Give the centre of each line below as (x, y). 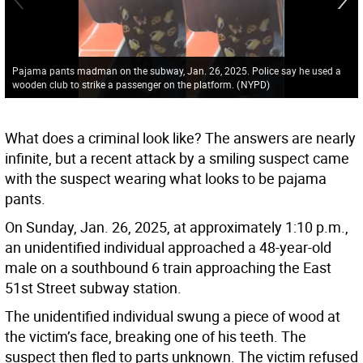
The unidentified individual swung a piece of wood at (173, 316)
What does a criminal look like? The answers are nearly (180, 138)
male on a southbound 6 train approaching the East (168, 268)
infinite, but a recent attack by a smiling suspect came (177, 158)
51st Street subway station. (93, 288)
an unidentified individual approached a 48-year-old (168, 248)
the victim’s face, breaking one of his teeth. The (156, 337)
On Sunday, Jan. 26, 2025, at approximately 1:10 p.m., (177, 227)
